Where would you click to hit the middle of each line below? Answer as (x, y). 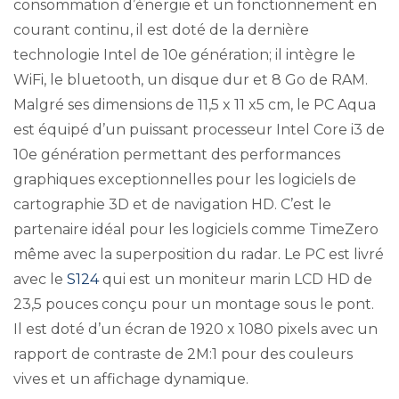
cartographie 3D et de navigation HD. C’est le (172, 205)
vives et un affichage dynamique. (131, 379)
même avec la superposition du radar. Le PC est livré (199, 255)
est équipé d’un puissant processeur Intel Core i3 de (199, 130)
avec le (40, 280)
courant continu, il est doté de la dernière (161, 30)
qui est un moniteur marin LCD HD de (236, 280)
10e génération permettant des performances (177, 155)
